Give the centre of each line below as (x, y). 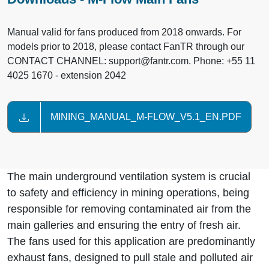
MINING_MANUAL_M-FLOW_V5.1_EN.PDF (146, 117)
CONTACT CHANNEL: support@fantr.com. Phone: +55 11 (131, 61)
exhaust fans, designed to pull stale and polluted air (130, 258)
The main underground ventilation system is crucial (129, 177)
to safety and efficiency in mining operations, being (128, 193)
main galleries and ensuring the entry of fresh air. (124, 225)
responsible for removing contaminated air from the (129, 209)
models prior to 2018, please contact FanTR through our (126, 47)
